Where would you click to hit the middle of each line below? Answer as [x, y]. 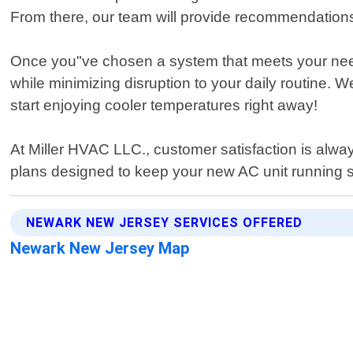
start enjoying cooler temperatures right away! [164, 106]
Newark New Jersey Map [100, 249]
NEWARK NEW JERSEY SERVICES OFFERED [165, 223]
